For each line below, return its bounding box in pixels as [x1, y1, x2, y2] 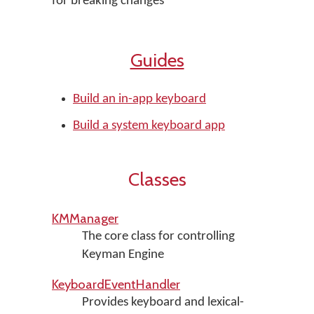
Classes [128, 168, 186, 191]
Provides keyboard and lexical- [81, 296, 244, 309]
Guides [130, 48, 184, 71]
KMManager [52, 210, 118, 226]
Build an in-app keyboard [73, 93, 206, 106]
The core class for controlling [81, 230, 235, 243]
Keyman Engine [81, 248, 164, 261]
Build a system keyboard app [73, 119, 225, 132]
